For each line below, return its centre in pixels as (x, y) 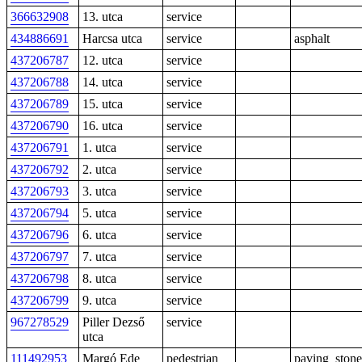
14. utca (103, 82)
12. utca (103, 60)
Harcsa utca (112, 38)
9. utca (99, 300)
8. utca (99, 278)
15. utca (103, 104)
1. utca (99, 147)
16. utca (103, 126)
